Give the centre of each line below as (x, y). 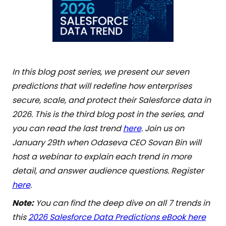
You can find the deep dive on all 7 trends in (122, 203)
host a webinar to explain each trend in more (102, 157)
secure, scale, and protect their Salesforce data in (111, 100)
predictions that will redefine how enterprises (102, 86)
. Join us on (163, 128)
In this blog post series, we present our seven (101, 72)
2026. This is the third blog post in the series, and (108, 114)
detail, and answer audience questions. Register (108, 171)
